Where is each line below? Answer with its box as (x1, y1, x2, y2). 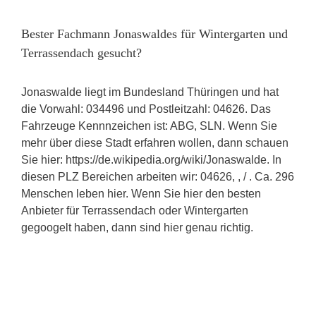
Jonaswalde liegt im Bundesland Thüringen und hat (21, 86, 279, 98)
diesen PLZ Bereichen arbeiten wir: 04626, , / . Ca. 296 (21, 171, 294, 183)
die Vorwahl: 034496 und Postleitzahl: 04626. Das (21, 103, 271, 115)
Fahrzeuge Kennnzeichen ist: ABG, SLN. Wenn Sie (21, 120, 277, 132)
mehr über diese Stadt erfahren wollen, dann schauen (21, 137, 288, 149)
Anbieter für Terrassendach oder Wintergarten (21, 205, 248, 217)
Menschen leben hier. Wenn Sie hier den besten (21, 188, 261, 200)
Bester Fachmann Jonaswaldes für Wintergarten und (21, 26, 288, 41)
